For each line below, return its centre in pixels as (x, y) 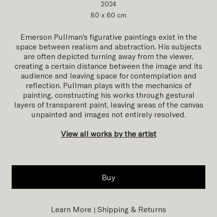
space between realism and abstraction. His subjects (108, 46)
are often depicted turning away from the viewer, (108, 56)
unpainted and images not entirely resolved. (108, 114)
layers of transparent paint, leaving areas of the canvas (108, 105)
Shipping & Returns (132, 209)
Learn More (71, 209)
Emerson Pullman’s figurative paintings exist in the (108, 37)
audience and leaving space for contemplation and (108, 76)
